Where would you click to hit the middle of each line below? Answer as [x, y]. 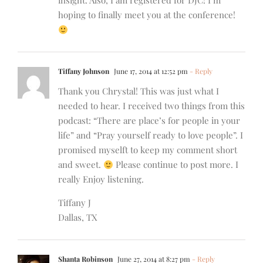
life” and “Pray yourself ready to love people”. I [151, 135]
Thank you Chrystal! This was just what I [139, 91]
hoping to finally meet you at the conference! [147, 15]
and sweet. [81, 165]
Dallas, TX [78, 218]
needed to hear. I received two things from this [151, 106]
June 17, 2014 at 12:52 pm [150, 71]
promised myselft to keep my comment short [148, 150]
